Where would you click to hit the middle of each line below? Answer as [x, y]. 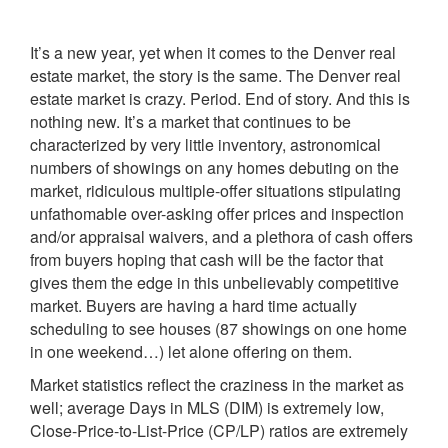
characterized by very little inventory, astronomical [205, 144]
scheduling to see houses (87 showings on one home [218, 328]
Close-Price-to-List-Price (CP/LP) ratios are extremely [219, 430]
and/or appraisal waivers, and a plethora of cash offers [221, 236]
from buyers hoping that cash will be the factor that [206, 259]
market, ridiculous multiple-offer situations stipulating [215, 190]
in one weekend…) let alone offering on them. [191, 351]
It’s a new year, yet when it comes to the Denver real [213, 52]
